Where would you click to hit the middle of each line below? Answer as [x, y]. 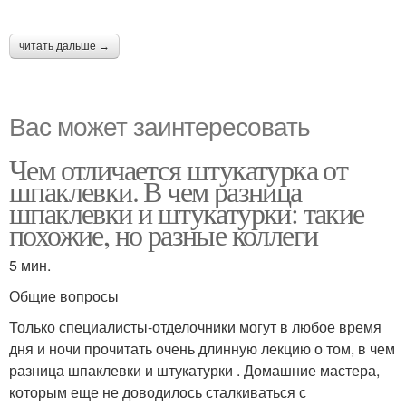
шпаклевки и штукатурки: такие [187, 213]
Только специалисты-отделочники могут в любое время [195, 327]
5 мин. [30, 265]
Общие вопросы [64, 296]
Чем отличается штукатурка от [179, 169]
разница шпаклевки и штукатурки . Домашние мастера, [194, 370]
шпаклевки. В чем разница [155, 191]
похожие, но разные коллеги [164, 234]
